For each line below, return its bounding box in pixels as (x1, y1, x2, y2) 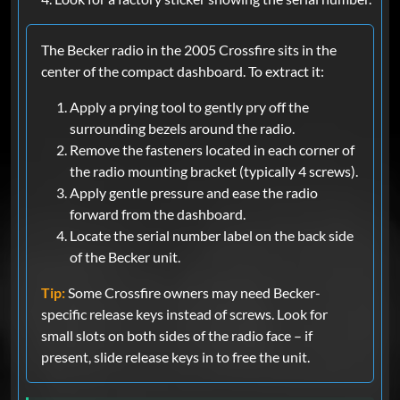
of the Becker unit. (70, 248, 180, 266)
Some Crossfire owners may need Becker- (65, 284, 321, 302)
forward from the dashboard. (70, 205, 246, 223)
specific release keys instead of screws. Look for (41, 305, 328, 323)
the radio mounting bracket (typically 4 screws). (70, 162, 358, 180)
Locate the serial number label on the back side (70, 227, 354, 245)
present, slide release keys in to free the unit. (41, 348, 310, 366)
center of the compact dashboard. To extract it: (41, 62, 324, 80)
